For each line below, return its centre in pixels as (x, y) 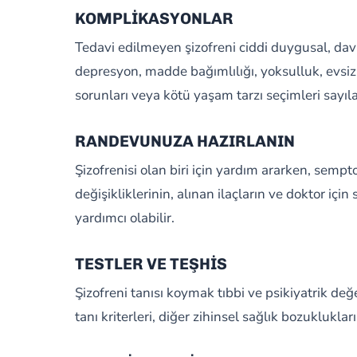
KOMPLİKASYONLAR (154, 18)
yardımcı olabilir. (124, 218)
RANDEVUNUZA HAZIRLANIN (184, 141)
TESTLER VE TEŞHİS (151, 264)
